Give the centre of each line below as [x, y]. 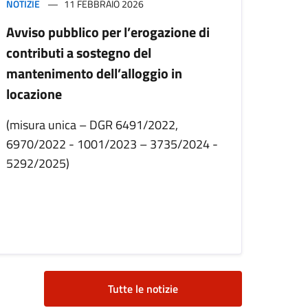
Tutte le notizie [143, 289]
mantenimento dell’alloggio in [94, 74]
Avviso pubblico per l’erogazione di [108, 32]
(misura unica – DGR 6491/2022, [92, 125]
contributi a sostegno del [79, 53]
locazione [34, 94]
